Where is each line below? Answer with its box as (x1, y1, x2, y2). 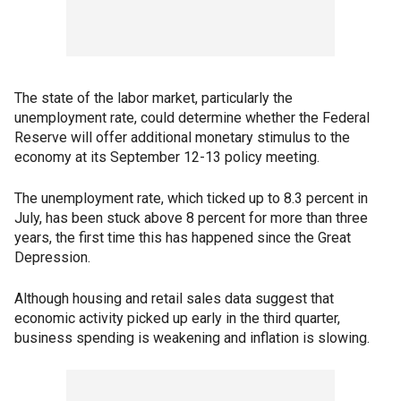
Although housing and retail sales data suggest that (14, 290, 334, 307)
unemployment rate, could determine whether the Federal (14, 109, 370, 126)
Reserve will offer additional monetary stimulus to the (14, 129, 350, 146)
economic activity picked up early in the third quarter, (14, 310, 340, 327)
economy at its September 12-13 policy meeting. (14, 149, 320, 166)
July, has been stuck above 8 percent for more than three (14, 209, 368, 226)
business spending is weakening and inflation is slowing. (14, 329, 370, 346)
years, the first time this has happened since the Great (14, 229, 351, 246)
